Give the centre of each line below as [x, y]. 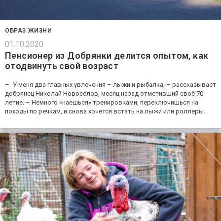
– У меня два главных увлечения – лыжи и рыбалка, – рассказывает [110, 84]
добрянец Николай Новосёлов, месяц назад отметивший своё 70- [105, 93]
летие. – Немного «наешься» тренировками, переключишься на [102, 102]
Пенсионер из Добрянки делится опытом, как [107, 55]
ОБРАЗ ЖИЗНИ [29, 30]
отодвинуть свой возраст [62, 66]
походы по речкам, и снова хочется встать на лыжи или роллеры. [105, 111]
